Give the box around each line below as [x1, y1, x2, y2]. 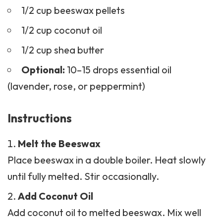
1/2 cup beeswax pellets [21, 3, 125, 16]
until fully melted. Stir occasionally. [7, 170, 159, 183]
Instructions [7, 111, 72, 125]
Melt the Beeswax [18, 137, 101, 150]
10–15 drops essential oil [66, 63, 171, 76]
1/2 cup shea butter [21, 43, 104, 56]
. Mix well [162, 206, 201, 219]
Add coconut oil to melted [7, 206, 122, 219]
